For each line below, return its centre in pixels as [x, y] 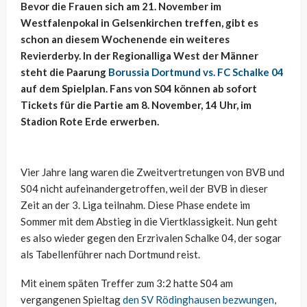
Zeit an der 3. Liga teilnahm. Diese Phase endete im [135, 205]
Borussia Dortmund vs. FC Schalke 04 [196, 72]
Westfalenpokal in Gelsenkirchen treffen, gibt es [139, 23]
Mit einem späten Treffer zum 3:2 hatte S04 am [127, 283]
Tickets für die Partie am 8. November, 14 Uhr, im [136, 105]
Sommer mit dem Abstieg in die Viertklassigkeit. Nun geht [149, 222]
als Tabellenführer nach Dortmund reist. [110, 255]
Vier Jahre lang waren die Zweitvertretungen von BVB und [152, 172]
